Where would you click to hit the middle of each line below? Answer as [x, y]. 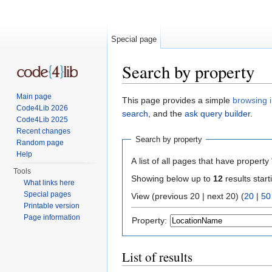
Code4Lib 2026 [42, 108]
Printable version [52, 206]
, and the [166, 114]
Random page [40, 143]
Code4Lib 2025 [42, 120]
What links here [49, 183]
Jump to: [140, 88]
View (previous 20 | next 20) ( [226, 196]
